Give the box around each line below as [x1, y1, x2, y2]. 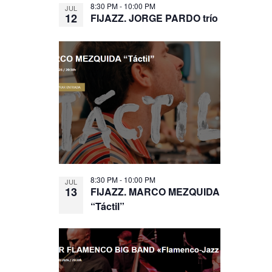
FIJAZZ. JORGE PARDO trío [90, 11, 219, 25]
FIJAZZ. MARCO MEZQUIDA [90, 185, 220, 199]
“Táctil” [90, 199, 125, 213]
